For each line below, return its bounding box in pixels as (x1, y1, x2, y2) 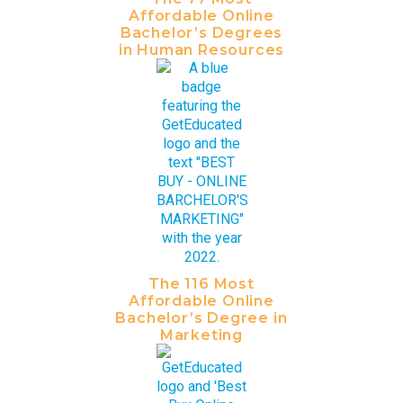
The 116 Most (148, 274, 255, 292)
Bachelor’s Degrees (120, 23, 283, 41)
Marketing (159, 326, 244, 344)
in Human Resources (118, 40, 285, 58)
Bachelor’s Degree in (115, 309, 288, 327)
